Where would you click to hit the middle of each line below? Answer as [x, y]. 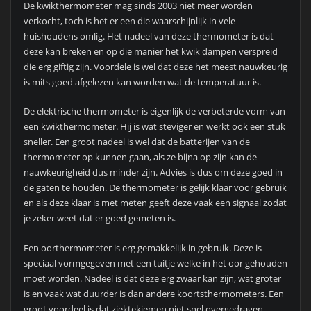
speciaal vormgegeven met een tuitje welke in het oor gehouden [155, 263]
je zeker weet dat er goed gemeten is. [99, 218]
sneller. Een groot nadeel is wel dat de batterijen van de [136, 142]
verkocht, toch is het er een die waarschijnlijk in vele [129, 21]
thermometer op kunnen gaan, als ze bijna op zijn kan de [140, 157]
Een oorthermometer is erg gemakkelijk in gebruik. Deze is [142, 247]
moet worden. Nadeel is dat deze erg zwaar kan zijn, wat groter [152, 278]
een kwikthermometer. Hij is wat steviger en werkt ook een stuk [154, 127]
